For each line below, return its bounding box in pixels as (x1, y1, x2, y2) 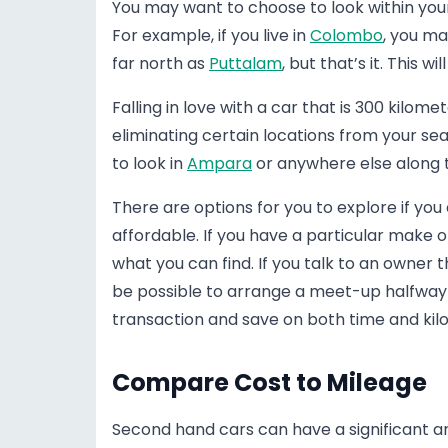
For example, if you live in (112, 24, 310, 47)
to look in (112, 152, 187, 175)
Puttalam (209, 52, 282, 75)
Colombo (310, 24, 383, 47)
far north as (112, 52, 209, 75)
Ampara (187, 152, 252, 175)
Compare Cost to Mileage (112, 366, 427, 399)
